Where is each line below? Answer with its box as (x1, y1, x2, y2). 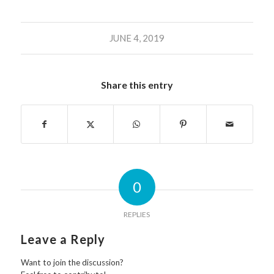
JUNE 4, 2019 (109, 32, 165, 43)
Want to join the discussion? (20, 257, 124, 267)
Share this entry (100, 78, 173, 91)
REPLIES (124, 209, 150, 219)
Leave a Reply (20, 231, 105, 246)
